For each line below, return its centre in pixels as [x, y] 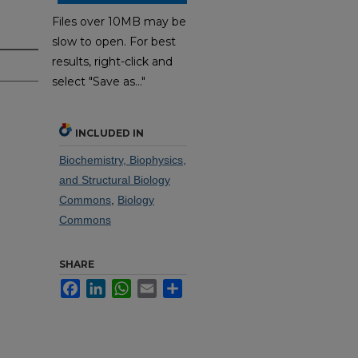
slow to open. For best [114, 42]
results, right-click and [112, 62]
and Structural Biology [115, 179]
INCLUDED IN [109, 133]
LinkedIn [127, 285]
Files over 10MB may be [119, 22]
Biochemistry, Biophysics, [123, 159]
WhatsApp [157, 285]
